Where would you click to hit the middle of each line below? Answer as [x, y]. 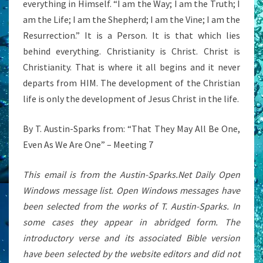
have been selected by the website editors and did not [131, 254]
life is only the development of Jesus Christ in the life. [131, 99]
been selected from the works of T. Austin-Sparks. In [131, 206]
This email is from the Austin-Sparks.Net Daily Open [131, 175]
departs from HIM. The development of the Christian [131, 83]
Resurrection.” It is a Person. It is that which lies [131, 36]
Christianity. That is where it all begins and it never [131, 67]
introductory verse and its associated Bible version [131, 238]
